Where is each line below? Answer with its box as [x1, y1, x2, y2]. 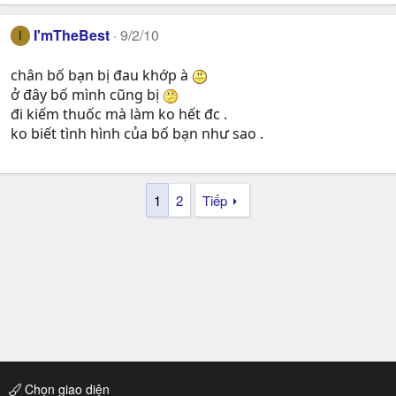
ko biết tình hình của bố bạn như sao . [11, 123, 263, 143]
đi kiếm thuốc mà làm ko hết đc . [11, 103, 227, 124]
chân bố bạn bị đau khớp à [11, 65, 192, 85]
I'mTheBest [34, 25, 110, 46]
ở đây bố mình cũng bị [11, 84, 163, 104]
